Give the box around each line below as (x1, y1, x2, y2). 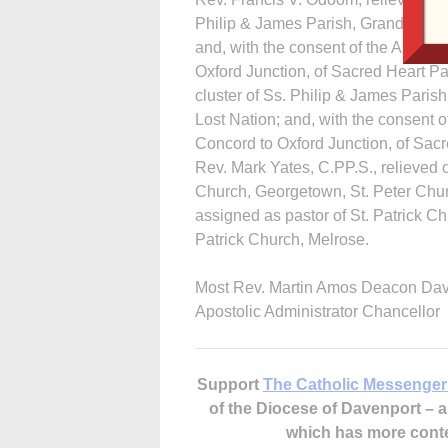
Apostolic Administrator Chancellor (195, 302, 440, 320)
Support (196, 375, 263, 393)
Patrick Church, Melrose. (195, 230, 369, 248)
